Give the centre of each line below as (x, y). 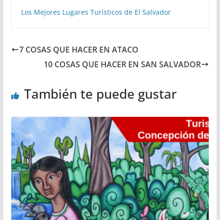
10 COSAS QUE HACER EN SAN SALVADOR (123, 65)
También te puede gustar (100, 94)
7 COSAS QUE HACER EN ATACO (79, 50)
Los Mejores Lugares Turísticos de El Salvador (96, 12)
